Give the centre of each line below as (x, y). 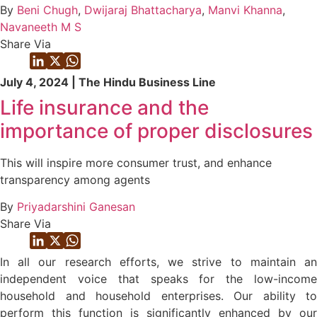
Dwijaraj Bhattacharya (143, 10)
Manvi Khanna (245, 10)
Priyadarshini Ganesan (76, 207)
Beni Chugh (47, 10)
